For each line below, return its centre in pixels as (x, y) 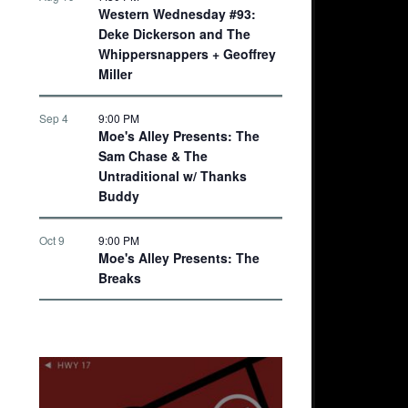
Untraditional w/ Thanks (173, 175)
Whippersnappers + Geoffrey (187, 53)
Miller (115, 73)
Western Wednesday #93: (177, 13)
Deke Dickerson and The (174, 33)
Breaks (120, 277)
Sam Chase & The (153, 155)
